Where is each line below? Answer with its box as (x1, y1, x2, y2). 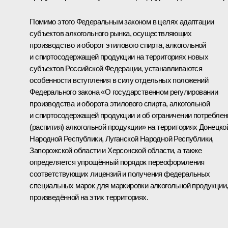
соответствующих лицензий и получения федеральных (30, 169, 210, 178)
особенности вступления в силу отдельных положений (30, 75, 208, 84)
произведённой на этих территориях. (30, 192, 148, 202)
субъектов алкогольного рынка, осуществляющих (30, 28, 191, 38)
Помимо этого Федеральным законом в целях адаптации (30, 17, 214, 26)
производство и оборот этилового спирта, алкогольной (30, 40, 206, 49)
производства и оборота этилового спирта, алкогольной (30, 99, 210, 108)
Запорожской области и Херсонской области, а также (30, 146, 202, 155)
